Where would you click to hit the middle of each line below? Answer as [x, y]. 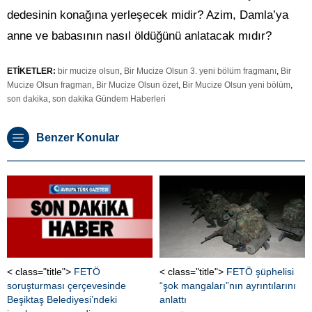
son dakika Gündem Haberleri [109, 99]
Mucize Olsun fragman [49, 85]
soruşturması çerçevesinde [67, 285]
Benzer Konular [78, 138]
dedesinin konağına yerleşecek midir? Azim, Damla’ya [148, 15]
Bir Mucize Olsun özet [137, 85]
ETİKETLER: [31, 71]
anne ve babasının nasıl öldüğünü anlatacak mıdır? [139, 36]
